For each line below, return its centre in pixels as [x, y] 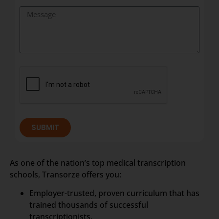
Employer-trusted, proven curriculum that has [114, 193]
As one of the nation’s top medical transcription [98, 163]
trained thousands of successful [89, 205]
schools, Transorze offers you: [66, 174]
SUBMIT [45, 128]
